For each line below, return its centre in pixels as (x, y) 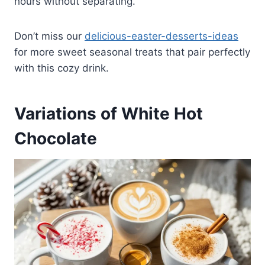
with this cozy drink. (62, 68)
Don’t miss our (49, 36)
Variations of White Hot (109, 113)
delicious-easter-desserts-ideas (161, 36)
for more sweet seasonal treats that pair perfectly (132, 52)
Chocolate (56, 138)
